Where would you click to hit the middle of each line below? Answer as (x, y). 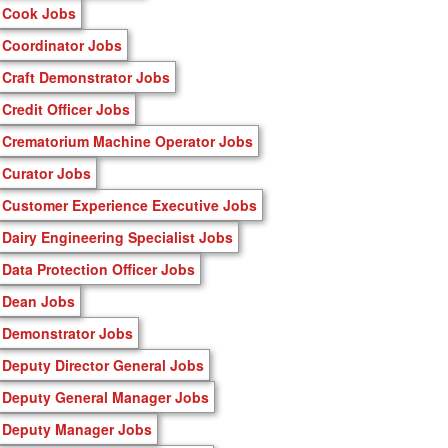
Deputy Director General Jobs (103, 364)
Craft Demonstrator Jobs (86, 76)
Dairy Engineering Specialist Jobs (117, 236)
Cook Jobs (39, 12)
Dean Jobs (38, 300)
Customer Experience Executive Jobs (129, 204)
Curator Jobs (46, 172)
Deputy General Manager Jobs (105, 396)
